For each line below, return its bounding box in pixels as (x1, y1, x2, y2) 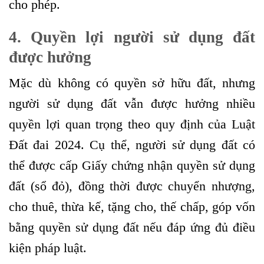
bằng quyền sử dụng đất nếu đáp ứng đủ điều (9, 220, 255, 235)
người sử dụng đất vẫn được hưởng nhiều (9, 96, 255, 111)
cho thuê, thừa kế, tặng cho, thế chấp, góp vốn (9, 199, 255, 214)
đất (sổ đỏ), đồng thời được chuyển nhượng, (9, 179, 255, 194)
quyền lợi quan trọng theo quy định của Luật (9, 117, 255, 132)
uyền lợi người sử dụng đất (43, 28, 256, 46)
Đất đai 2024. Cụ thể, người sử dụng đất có (9, 137, 255, 153)
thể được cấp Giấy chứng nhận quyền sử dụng (9, 158, 255, 173)
